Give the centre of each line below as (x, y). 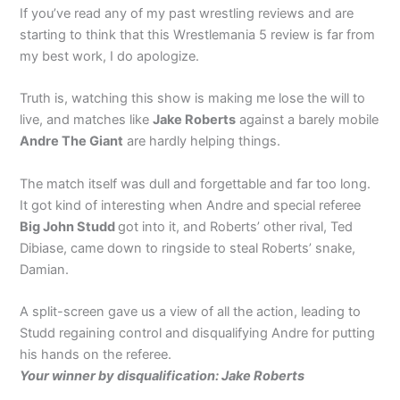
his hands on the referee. (96, 355)
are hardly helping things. (202, 142)
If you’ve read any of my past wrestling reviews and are (187, 13)
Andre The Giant (72, 142)
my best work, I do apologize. (110, 56)
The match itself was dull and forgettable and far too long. (196, 183)
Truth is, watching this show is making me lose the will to (193, 99)
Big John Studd (69, 226)
